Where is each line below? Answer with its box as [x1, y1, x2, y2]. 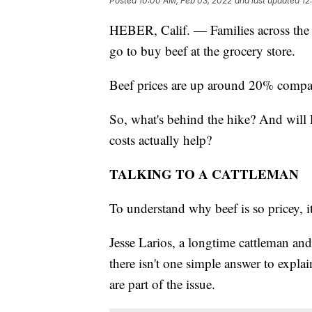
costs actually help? [109, 130, 212, 148]
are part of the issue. [109, 274, 215, 292]
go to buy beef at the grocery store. [109, 41, 295, 59]
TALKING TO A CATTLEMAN [109, 164, 299, 183]
